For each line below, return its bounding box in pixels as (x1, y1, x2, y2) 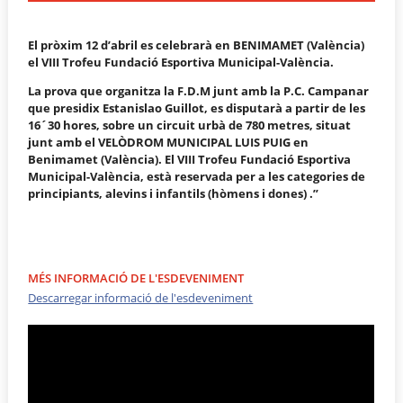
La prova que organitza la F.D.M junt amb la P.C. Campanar (28, 82, 370, 99)
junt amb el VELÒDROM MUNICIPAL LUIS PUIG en (28, 133, 309, 150)
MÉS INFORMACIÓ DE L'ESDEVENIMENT (28, 270, 245, 287)
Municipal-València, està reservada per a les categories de (28, 167, 366, 184)
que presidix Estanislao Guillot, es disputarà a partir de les (28, 99, 366, 116)
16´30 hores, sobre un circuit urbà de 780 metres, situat (28, 116, 352, 133)
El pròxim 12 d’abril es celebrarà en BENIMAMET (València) (28, 36, 365, 53)
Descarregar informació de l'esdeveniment (28, 289, 254, 306)
